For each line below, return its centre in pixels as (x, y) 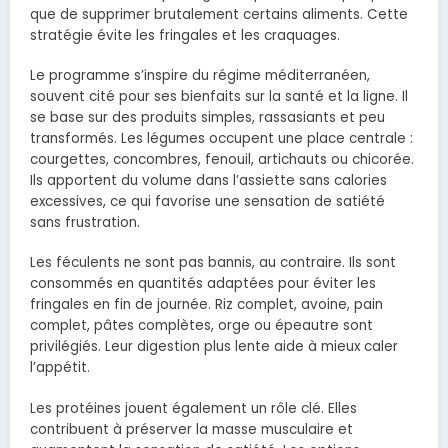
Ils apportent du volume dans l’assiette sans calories (208, 181)
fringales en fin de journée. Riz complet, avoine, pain (206, 305)
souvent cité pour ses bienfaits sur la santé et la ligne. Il (219, 97)
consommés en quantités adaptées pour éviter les (203, 284)
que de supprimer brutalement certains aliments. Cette (219, 14)
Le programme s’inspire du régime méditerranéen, (200, 76)
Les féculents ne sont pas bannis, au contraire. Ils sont (213, 263)
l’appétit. (60, 368)
